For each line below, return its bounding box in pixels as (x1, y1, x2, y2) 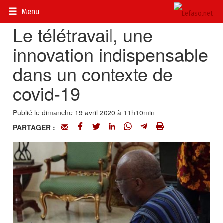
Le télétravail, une (13, 22, 153, 47)
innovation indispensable (13, 41, 209, 67)
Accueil (13, 5, 36, 15)
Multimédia (82, 5, 116, 15)
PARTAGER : (13, 122, 62, 132)
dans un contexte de (13, 61, 173, 86)
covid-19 (13, 80, 81, 106)
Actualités (43, 5, 74, 15)
